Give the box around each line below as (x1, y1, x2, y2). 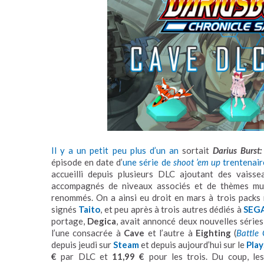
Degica (87, 215, 117, 226)
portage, (51, 215, 88, 226)
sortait (178, 144, 213, 156)
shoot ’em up (173, 156, 220, 167)
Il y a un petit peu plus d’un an (51, 144, 179, 156)
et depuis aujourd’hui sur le (139, 239, 246, 250)
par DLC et (57, 250, 113, 262)
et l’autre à (144, 227, 196, 238)
